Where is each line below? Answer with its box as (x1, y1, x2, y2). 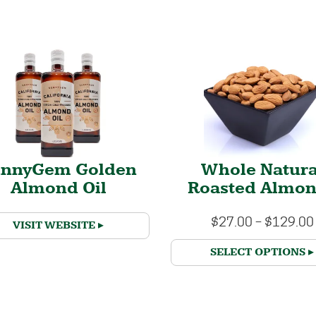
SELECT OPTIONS (210, 245, 306, 260)
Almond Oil (10, 178, 107, 200)
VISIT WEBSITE (13, 218, 96, 233)
